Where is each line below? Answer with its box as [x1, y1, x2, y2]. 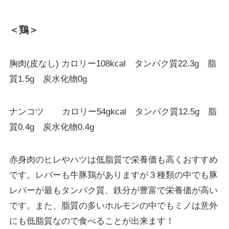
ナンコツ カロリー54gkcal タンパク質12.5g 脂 [9, 106, 217, 117]
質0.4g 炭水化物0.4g [9, 122, 94, 132]
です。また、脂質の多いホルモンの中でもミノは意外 [9, 200, 218, 211]
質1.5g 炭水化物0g [9, 74, 87, 84]
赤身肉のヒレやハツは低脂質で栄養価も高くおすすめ [9, 154, 218, 165]
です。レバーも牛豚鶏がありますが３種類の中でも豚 [9, 170, 218, 180]
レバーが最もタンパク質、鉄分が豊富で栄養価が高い [9, 185, 218, 195]
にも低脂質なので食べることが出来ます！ [9, 216, 174, 226]
